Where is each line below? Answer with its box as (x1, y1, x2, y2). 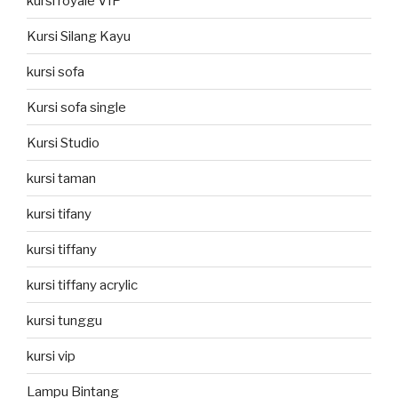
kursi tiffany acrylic (27, 276, 138, 293)
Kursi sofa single (27, 99, 126, 115)
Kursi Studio (27, 134, 99, 151)
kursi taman (27, 170, 96, 187)
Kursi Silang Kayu (27, 28, 131, 44)
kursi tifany (27, 205, 92, 222)
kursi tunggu (27, 312, 102, 329)
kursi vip (27, 347, 76, 364)
